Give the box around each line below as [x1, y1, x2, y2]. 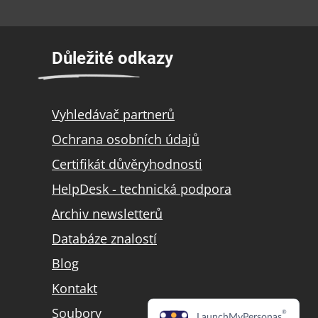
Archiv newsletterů [52, 205, 163, 223]
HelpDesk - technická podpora [52, 180, 231, 198]
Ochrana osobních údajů [52, 131, 199, 148]
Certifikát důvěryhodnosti [52, 155, 202, 173]
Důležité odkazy [52, 48, 173, 69]
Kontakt [52, 280, 97, 297]
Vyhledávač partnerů [52, 106, 175, 124]
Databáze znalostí [52, 230, 157, 248]
